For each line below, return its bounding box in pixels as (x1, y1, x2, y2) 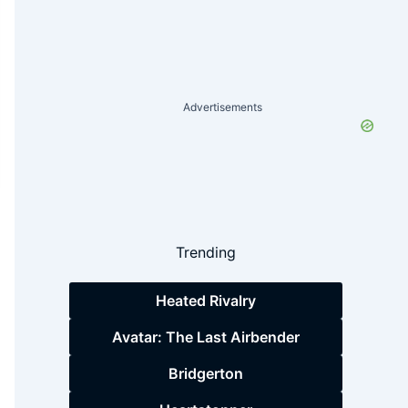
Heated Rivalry (156, 291, 256, 310)
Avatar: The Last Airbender (112, 327, 300, 346)
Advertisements (182, 99, 262, 114)
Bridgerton (168, 363, 243, 382)
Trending (176, 243, 236, 262)
